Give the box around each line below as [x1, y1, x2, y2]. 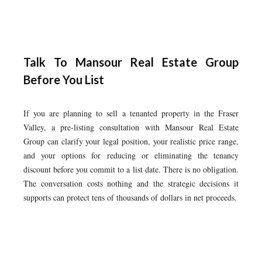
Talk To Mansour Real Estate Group [23, 55, 239, 69]
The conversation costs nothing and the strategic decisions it [23, 178, 239, 189]
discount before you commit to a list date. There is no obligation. [23, 164, 239, 175]
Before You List [23, 73, 104, 87]
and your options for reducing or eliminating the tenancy [23, 150, 239, 161]
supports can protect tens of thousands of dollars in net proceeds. [23, 192, 237, 203]
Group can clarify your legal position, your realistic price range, [23, 136, 239, 147]
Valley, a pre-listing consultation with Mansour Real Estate [23, 122, 239, 133]
